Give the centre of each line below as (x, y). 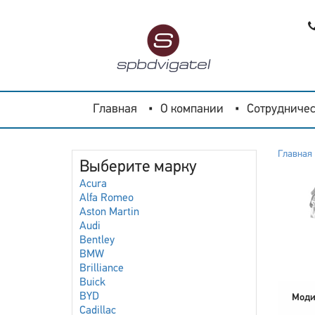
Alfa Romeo (107, 198)
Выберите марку (138, 167)
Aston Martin (109, 212)
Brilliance (102, 269)
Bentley (97, 240)
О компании (192, 109)
